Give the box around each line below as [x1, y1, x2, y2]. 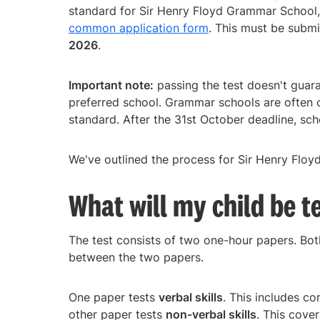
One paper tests [69, 289, 159, 304]
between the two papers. [69, 249, 204, 264]
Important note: [69, 77, 154, 92]
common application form [69, 20, 209, 35]
